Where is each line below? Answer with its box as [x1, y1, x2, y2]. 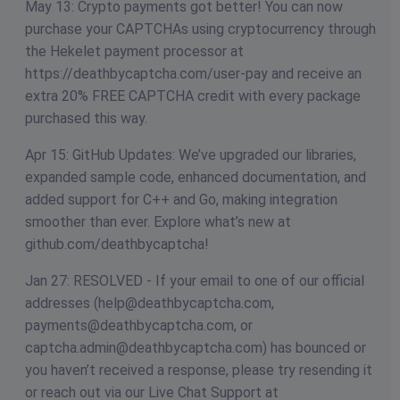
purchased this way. [25, 110, 147, 128]
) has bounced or [262, 339, 366, 357]
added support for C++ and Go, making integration [25, 191, 337, 209]
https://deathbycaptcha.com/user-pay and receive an [25, 65, 362, 83]
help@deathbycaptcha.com [98, 295, 271, 312]
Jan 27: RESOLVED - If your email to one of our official [25, 272, 364, 290]
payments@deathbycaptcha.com [25, 317, 234, 335]
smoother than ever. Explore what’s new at [25, 213, 291, 231]
